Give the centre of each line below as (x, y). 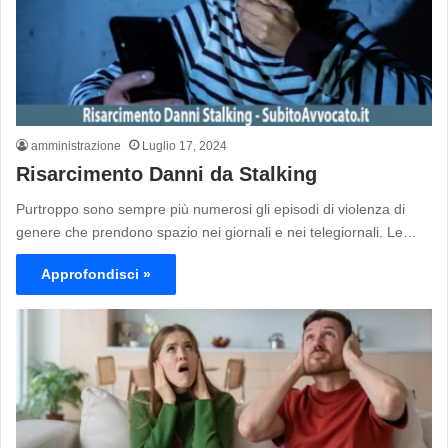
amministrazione (76, 146)
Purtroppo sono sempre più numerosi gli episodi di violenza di (210, 209)
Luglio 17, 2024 (184, 146)
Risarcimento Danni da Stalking (166, 174)
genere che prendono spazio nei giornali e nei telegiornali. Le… (216, 232)
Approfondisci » (96, 274)
